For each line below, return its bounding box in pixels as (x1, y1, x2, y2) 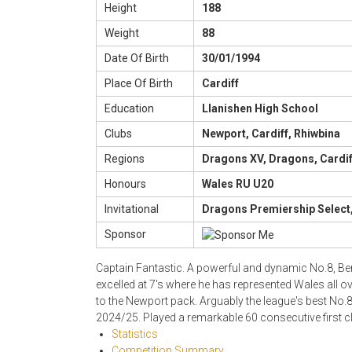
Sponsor (104, 228, 146, 241)
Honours (104, 178, 146, 191)
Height (104, 2, 137, 15)
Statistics (112, 328, 158, 341)
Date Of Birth (104, 52, 169, 65)
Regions (104, 152, 145, 166)
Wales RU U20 (202, 178, 273, 191)
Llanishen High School (202, 102, 318, 115)
